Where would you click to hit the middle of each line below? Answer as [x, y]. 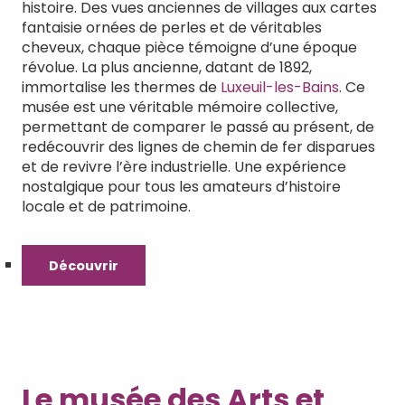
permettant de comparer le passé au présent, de [198, 127]
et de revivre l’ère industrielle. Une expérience [184, 167]
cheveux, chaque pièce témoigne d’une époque [189, 48]
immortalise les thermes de [121, 88]
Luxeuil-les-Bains [280, 88]
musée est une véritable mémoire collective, [180, 108]
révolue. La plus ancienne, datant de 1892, [167, 68]
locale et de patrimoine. [106, 207]
